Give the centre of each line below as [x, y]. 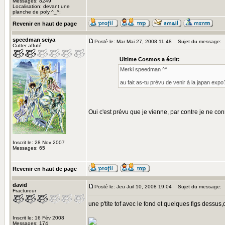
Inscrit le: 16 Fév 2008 [38, 218]
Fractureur [24, 191]
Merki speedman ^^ [143, 69]
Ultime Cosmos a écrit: [149, 59]
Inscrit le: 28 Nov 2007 [39, 142]
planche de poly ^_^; [37, 12]
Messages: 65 [29, 148]
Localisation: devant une [41, 6]
